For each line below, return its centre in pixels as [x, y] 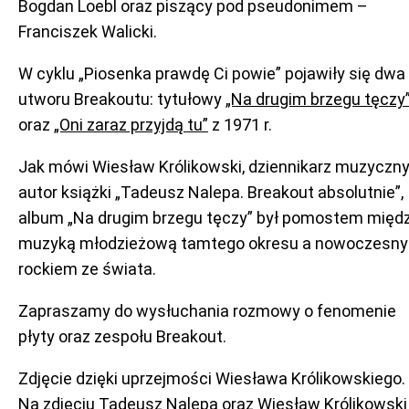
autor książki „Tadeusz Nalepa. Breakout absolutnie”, [211, 192]
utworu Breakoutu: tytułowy [122, 99]
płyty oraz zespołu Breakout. [122, 336]
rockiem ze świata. [87, 269]
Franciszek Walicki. [88, 31]
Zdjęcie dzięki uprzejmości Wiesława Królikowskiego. [212, 378]
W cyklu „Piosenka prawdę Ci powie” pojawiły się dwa [212, 73]
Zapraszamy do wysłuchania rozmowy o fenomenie [207, 311]
